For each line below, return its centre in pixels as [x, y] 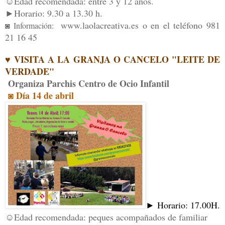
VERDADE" [30, 72]
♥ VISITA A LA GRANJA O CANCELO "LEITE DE [113, 60]
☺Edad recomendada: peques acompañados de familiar [106, 217]
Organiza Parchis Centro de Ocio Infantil [87, 84]
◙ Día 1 [22, 96]
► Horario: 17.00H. [183, 205]
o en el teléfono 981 [179, 25]
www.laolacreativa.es [99, 25]
